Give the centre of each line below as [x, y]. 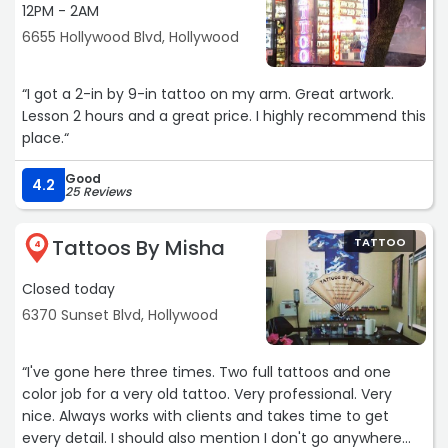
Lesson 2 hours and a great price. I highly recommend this [224, 116]
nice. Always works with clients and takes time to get [205, 416]
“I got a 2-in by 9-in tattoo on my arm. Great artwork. [208, 94]
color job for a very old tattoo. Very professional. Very [207, 394]
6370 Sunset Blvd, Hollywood [120, 315]
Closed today [68, 289]
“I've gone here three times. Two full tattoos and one [206, 372]
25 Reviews [98, 192]
